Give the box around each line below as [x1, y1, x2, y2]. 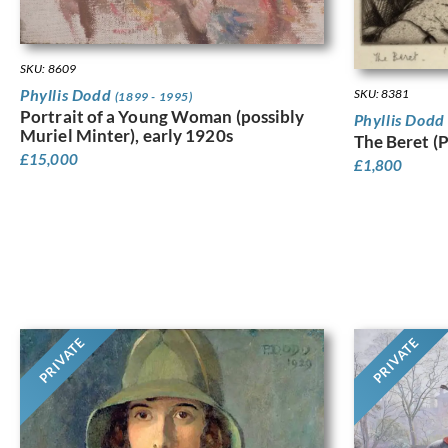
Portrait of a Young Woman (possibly [20, 106, 305, 128]
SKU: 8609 [20, 61, 76, 77]
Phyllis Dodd [20, 85, 115, 105]
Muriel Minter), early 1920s [20, 125, 233, 147]
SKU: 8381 [353, 86, 410, 102]
